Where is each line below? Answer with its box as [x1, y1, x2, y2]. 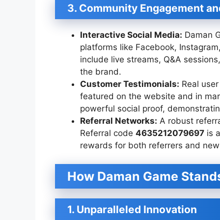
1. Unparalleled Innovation [67, 203, 197, 216]
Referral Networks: [80, 115, 157, 126]
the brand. [80, 66, 121, 77]
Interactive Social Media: [80, 29, 182, 40]
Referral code [80, 128, 136, 138]
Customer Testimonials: [80, 79, 179, 89]
